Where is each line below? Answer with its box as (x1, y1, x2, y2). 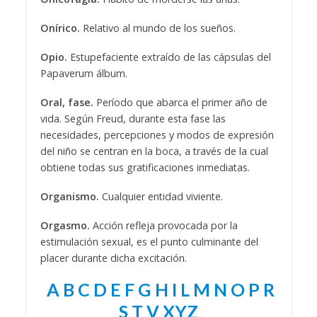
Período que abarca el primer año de (93, 95, 267, 109)
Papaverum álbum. (40, 66, 127, 80)
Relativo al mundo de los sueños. (79, 21, 236, 35)
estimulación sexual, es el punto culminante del (40, 234, 258, 248)
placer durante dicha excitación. (40, 250, 187, 265)
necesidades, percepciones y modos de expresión (40, 127, 274, 142)
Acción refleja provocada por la (89, 218, 238, 232)
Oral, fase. (40, 95, 93, 109)
